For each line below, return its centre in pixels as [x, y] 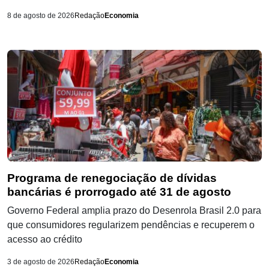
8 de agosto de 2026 [41, 16]
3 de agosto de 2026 [41, 262]
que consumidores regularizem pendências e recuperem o [131, 225]
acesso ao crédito [45, 240]
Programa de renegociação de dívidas [112, 178]
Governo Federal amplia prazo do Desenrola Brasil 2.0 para [134, 211]
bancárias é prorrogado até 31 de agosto [119, 192]
